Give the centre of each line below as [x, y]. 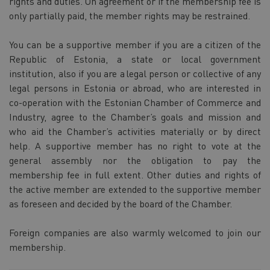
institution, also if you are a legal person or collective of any [135, 73]
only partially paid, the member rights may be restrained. [131, 15]
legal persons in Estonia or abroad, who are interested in [135, 87]
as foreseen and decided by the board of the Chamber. [122, 203]
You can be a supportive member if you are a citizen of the [135, 44]
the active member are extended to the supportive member [135, 189]
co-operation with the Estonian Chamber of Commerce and [135, 102]
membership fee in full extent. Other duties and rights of [135, 174]
